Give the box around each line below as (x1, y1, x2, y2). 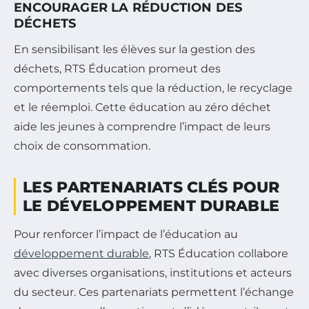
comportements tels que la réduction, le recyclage (14, 81, 292, 95)
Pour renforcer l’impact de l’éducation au (14, 228, 238, 241)
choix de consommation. (14, 139, 150, 153)
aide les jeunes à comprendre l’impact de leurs (14, 120, 270, 134)
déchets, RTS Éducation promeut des (14, 62, 221, 76)
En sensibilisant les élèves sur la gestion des (14, 43, 255, 57)
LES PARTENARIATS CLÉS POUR (23, 178, 280, 197)
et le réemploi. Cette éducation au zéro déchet (14, 101, 271, 114)
